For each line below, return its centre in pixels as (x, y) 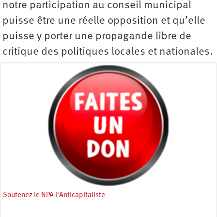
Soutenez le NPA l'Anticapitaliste (54, 195)
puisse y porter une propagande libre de (97, 37)
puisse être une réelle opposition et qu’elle (104, 21)
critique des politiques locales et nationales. (108, 52)
